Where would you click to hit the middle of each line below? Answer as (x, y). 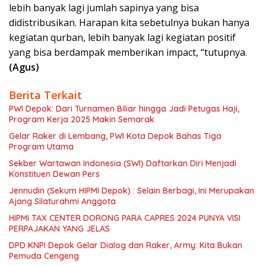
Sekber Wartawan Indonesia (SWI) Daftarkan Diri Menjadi (123, 164)
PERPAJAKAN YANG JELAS (59, 229)
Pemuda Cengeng (44, 256)
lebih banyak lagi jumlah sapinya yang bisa (104, 8)
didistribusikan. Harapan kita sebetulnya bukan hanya (129, 23)
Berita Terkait (45, 95)
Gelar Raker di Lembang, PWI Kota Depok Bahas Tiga (115, 136)
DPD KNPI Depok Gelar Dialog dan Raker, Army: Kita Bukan (126, 246)
